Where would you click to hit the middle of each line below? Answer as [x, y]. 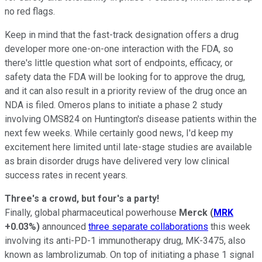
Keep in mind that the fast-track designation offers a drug [122, 35]
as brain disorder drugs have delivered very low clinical [117, 161]
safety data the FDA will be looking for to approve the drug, [125, 77]
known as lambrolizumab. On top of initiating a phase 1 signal [129, 254]
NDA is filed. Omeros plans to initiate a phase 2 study [114, 105]
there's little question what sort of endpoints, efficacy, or [119, 63]
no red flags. [30, 11]
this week [229, 226]
